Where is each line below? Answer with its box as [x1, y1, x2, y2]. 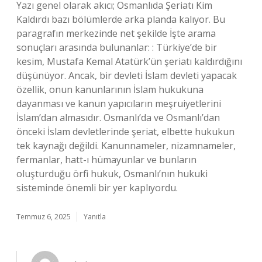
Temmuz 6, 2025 [16, 212, 71, 222]
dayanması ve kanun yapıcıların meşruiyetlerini [16, 97, 221, 110]
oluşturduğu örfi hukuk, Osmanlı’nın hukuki [16, 167, 208, 180]
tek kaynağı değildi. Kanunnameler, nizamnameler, [16, 139, 236, 152]
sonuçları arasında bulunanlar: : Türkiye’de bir [16, 41, 217, 54]
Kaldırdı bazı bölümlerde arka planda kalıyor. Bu [16, 13, 225, 26]
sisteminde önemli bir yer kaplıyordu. [16, 181, 178, 194]
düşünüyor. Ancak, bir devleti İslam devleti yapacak [16, 69, 237, 82]
